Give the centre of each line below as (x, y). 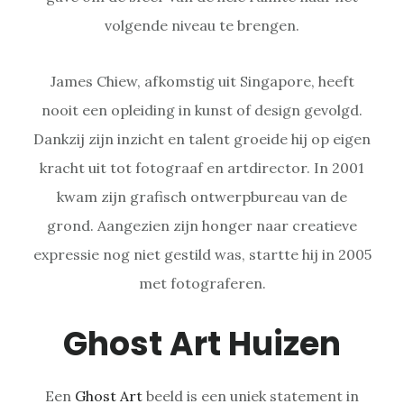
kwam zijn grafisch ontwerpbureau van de (202, 196)
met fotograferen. (202, 283)
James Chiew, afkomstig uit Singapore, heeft (202, 81)
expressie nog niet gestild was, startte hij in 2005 (202, 254)
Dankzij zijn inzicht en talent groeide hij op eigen (202, 138)
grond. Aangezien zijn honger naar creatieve (202, 225)
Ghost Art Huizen (202, 344)
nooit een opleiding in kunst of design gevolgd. (202, 110)
